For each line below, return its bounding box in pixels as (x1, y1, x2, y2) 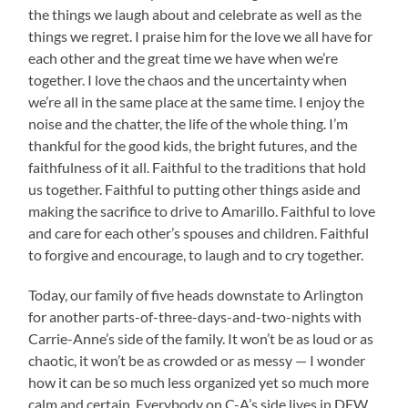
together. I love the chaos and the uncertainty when (28, 71, 348, 89)
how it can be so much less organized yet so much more (28, 373, 370, 392)
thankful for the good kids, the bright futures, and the (28, 137, 358, 155)
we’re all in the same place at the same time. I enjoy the (28, 93, 365, 111)
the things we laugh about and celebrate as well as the (28, 5, 362, 24)
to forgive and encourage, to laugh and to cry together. (28, 246, 364, 264)
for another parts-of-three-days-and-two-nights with (28, 308, 362, 326)
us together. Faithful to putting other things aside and (28, 180, 362, 199)
